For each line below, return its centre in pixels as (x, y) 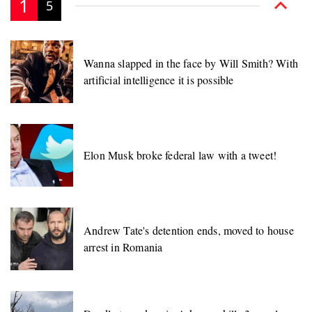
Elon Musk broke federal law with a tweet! (180, 155)
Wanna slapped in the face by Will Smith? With (191, 63)
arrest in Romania (123, 247)
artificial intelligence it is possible (159, 80)
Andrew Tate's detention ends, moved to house (189, 231)
